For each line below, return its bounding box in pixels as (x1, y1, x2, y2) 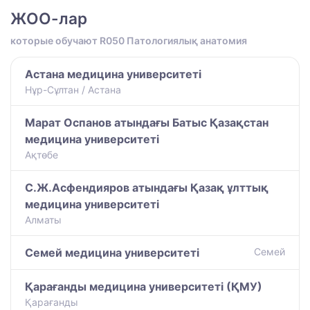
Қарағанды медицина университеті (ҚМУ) (25, 279, 262, 293)
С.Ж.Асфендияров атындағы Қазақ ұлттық (25, 180, 268, 194)
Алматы (25, 213, 62, 226)
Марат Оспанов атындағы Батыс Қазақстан (25, 115, 268, 129)
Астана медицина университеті (25, 66, 201, 81)
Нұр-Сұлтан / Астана (25, 83, 121, 95)
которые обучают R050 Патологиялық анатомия (10, 34, 247, 46)
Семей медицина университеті (25, 245, 199, 259)
